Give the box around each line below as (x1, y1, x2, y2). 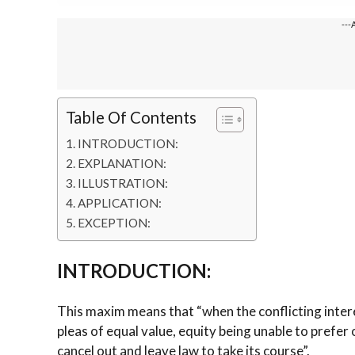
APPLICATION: (78, 196, 162, 211)
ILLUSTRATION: (78, 176, 169, 191)
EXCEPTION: (78, 216, 151, 231)
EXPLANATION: (78, 156, 167, 171)
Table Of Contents (66, 108, 197, 128)
